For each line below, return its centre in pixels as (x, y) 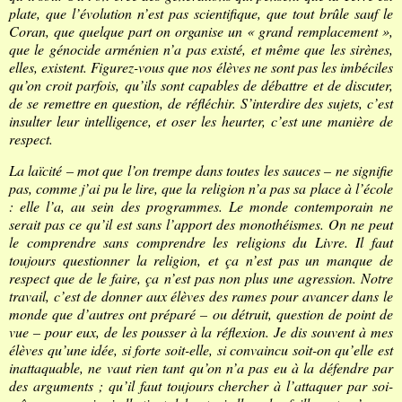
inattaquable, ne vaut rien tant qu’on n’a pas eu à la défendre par (201, 368)
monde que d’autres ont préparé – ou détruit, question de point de (201, 314)
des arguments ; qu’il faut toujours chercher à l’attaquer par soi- (201, 386)
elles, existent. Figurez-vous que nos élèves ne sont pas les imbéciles (201, 66)
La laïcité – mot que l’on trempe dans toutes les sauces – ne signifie (201, 170)
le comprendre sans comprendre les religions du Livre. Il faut (201, 242)
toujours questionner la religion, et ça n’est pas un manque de (201, 260)
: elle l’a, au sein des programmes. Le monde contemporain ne (201, 206)
